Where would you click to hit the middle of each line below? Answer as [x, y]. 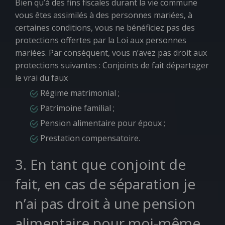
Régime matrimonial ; [80, 93]
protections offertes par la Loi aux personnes [101, 40]
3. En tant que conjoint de [100, 164]
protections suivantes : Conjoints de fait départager [112, 65]
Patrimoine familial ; [77, 108]
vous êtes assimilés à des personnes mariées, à [104, 15]
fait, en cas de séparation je [105, 184]
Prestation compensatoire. [90, 138]
